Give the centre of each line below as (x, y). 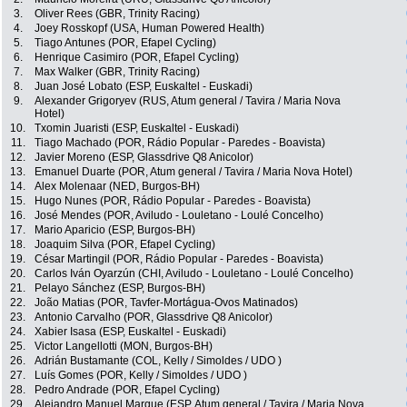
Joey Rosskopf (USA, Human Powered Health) (149, 29)
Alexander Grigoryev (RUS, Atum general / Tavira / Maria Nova (188, 101)
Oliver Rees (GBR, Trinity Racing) (117, 14)
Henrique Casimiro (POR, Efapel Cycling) (137, 58)
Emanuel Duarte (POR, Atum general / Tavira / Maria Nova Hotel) (194, 172)
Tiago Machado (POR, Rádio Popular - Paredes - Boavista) (180, 143)
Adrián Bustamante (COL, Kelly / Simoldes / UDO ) (158, 361)
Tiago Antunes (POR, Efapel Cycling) (125, 43)
